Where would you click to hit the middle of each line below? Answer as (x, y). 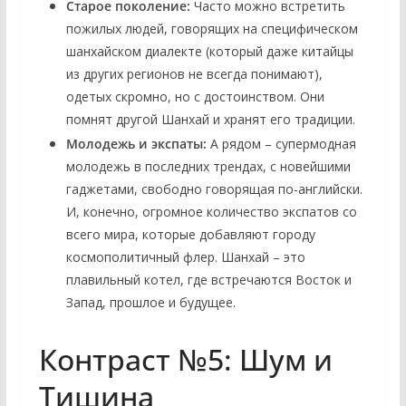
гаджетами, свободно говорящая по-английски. (214, 188)
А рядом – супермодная (281, 143)
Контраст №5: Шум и (185, 359)
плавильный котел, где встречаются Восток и (208, 279)
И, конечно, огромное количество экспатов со (211, 211)
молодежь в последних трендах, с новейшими (208, 166)
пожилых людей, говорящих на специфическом (212, 28)
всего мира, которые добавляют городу (190, 234)
